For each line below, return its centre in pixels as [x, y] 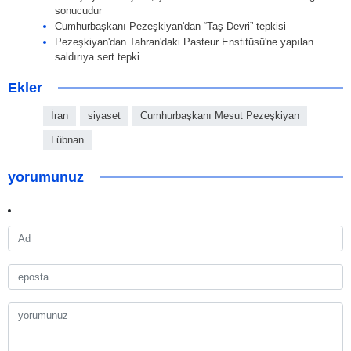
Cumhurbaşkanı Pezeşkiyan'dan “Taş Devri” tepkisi [170, 27]
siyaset [104, 116]
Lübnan [67, 140]
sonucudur [78, 11]
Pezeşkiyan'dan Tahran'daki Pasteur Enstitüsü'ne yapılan [184, 42]
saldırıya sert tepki [97, 57]
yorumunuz [46, 177]
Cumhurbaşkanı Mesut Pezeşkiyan [220, 116]
